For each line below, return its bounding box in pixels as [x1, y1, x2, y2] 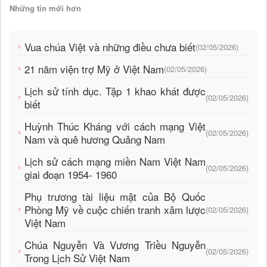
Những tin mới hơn [10, 2, 81, 14]
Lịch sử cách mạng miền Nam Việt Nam [24, 154, 206, 169]
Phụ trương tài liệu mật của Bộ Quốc [24, 189, 206, 204]
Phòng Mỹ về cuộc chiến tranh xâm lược [24, 202, 206, 218]
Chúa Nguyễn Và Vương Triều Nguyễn [24, 237, 206, 253]
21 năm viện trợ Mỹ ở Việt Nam [24, 61, 164, 77]
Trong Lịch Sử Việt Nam [24, 250, 130, 266]
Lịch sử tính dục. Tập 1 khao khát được [24, 83, 206, 99]
